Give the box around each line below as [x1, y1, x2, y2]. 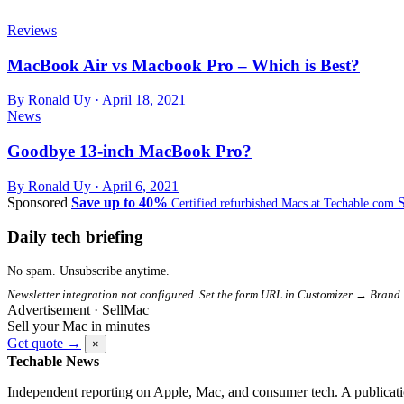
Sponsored [7, 194, 68, 210]
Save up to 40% [71, 194, 168, 210]
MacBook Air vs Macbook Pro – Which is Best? [7, 55, 360, 75]
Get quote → [7, 335, 81, 352]
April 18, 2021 [102, 92, 186, 108]
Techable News [7, 353, 99, 370]
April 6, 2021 [102, 178, 179, 194]
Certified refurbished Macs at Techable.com [171, 196, 394, 210]
